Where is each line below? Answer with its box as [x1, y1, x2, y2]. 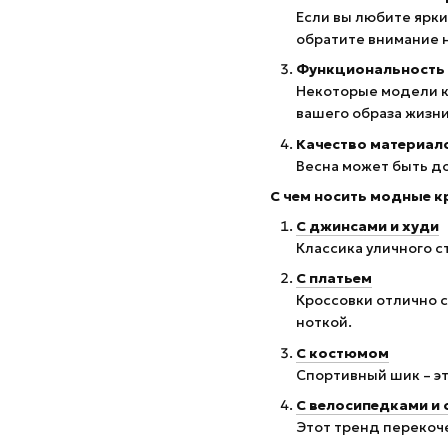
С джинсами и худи [296, 216, 439, 235]
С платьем [296, 269, 372, 288]
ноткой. [296, 313, 352, 332]
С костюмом [296, 343, 389, 362]
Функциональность [296, 60, 445, 79]
